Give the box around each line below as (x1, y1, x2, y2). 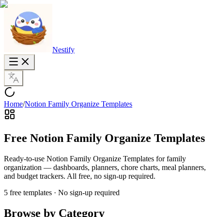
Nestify (52, 46, 75, 54)
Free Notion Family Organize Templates (4, 131, 205, 144)
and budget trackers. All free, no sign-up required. (4, 171, 155, 180)
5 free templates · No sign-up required (4, 188, 120, 197)
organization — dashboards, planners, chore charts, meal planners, (4, 163, 206, 171)
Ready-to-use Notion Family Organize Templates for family (4, 154, 186, 163)
